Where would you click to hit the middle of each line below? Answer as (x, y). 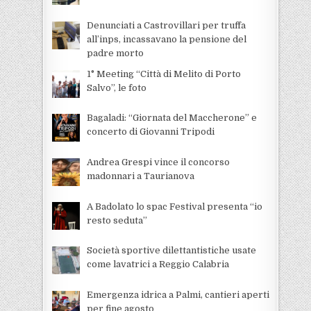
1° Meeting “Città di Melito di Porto (163, 74)
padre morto (115, 53)
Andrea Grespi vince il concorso (158, 162)
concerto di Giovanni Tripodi (150, 132)
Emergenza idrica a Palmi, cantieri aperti (178, 294)
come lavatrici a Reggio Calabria (158, 264)
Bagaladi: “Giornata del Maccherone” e (171, 118)
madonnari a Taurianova (140, 176)
